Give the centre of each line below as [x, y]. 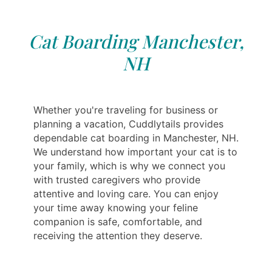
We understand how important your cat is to [135, 152]
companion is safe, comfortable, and [118, 222]
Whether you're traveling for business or [126, 110]
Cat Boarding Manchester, [136, 42]
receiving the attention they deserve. [118, 236]
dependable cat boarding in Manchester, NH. [136, 138]
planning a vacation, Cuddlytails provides [128, 124]
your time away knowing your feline [116, 208]
